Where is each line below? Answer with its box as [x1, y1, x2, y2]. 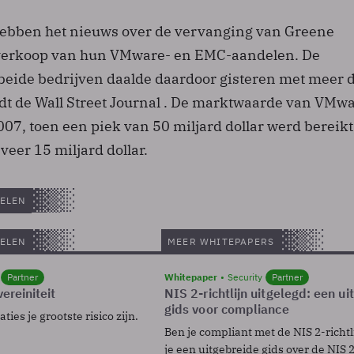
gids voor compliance [164, 300, 289, 317]
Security [228, 270, 262, 283]
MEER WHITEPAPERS [168, 235, 275, 247]
